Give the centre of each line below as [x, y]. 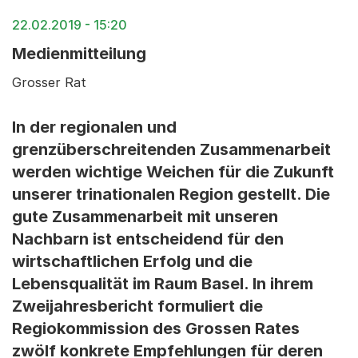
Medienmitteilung [79, 54]
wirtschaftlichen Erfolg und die [132, 261]
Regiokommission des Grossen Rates [156, 328]
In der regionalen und [94, 127]
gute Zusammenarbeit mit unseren [145, 217]
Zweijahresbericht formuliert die [137, 306]
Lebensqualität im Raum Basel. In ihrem [163, 284]
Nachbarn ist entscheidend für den [148, 239]
